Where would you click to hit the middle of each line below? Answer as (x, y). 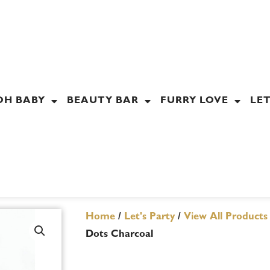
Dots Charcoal (119, 235)
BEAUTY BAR (103, 102)
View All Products (226, 217)
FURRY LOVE (194, 102)
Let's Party (149, 217)
